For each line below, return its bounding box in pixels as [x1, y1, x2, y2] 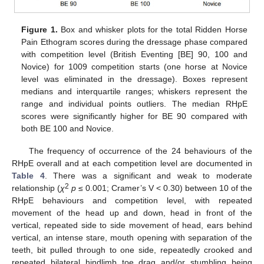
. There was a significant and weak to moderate [44, 170, 253, 180]
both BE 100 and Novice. [21, 123, 114, 133]
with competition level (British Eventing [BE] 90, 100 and [21, 49, 247, 59]
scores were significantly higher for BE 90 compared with [21, 111, 247, 121]
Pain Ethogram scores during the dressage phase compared [21, 37, 247, 47]
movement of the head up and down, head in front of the [12, 207, 252, 217]
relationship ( [12, 183, 60, 193]
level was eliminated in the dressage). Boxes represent [21, 74, 247, 84]
